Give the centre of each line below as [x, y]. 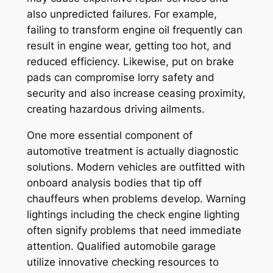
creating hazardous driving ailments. [115, 109]
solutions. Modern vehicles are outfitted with [136, 167]
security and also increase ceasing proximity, [136, 93]
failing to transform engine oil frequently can [134, 30]
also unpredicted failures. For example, [122, 14]
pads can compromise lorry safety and [120, 77]
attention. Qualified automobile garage [121, 246]
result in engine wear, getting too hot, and [129, 45]
